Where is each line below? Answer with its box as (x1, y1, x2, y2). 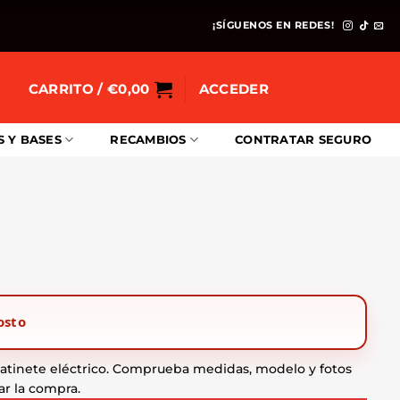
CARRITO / (28, 79, 107, 97)
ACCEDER (198, 79, 269, 97)
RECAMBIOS (110, 133, 187, 146)
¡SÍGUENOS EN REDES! (212, 20, 335, 31)
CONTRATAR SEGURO (235, 133, 372, 146)
